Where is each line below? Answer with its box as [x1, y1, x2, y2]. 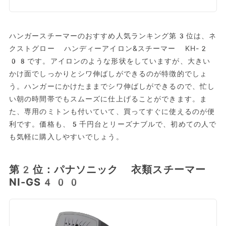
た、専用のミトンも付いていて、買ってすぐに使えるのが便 [9, 107, 215, 116]
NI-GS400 [9, 176, 81, 189]
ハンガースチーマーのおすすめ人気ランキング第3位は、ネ [9, 32, 217, 40]
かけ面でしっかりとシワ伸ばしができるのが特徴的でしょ [9, 70, 208, 78]
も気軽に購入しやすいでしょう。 [9, 133, 124, 141]
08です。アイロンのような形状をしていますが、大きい [9, 57, 211, 66]
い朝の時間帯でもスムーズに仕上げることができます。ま [9, 95, 208, 103]
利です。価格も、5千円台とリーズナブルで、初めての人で [9, 120, 217, 129]
